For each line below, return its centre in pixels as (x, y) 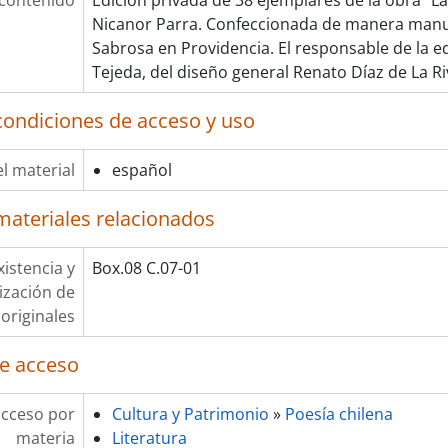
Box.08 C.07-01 (146, 268)
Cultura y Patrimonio (190, 414)
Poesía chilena (338, 414)
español (141, 170)
